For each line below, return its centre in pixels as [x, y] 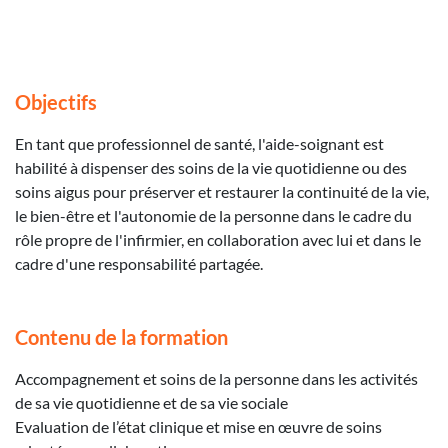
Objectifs [56, 101]
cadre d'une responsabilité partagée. [139, 263]
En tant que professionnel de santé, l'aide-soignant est [199, 143]
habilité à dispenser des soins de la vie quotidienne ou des [211, 167]
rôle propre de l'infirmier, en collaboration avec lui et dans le [218, 239]
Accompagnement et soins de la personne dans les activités [216, 378]
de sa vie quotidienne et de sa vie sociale [151, 402]
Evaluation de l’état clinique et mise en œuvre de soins [198, 426]
